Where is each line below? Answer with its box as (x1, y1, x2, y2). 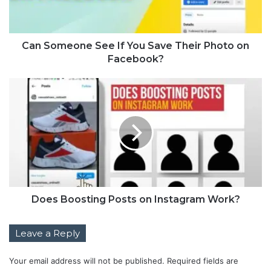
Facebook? (107, 53, 164, 65)
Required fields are (167, 255, 238, 266)
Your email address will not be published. (9, 255, 165, 266)
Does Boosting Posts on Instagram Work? (31, 193, 240, 205)
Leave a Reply (15, 227, 80, 239)
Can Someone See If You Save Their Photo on (22, 39, 249, 51)
